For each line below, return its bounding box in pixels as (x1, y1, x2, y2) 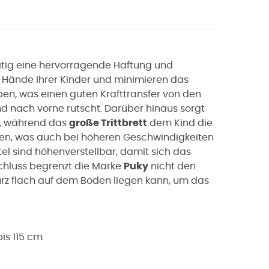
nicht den (148, 161, 196, 171)
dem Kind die (147, 118, 213, 128)
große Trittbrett (69, 118, 147, 128)
